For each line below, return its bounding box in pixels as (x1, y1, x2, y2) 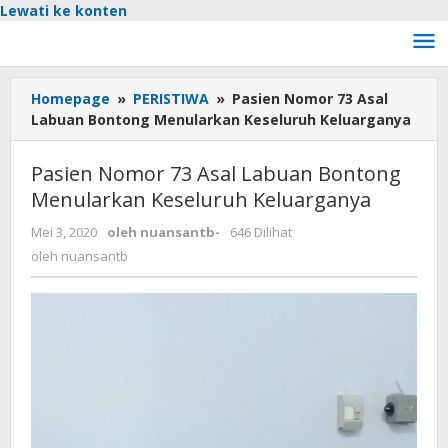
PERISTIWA (133, 89, 209, 108)
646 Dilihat (230, 223, 292, 241)
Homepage (31, 89, 110, 108)
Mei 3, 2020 (31, 223, 97, 241)
